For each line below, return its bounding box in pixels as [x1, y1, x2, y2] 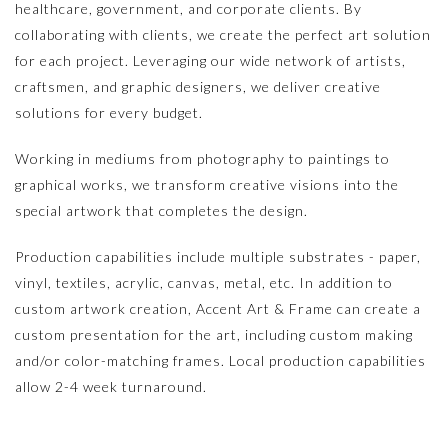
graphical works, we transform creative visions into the [15, 175, 399, 193]
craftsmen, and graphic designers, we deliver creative [15, 77, 381, 95]
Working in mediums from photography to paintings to [15, 149, 390, 167]
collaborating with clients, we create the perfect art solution [15, 25, 431, 43]
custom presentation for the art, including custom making [15, 325, 413, 343]
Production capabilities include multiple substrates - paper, [15, 247, 421, 265]
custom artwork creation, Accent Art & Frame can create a [15, 299, 421, 317]
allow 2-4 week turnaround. [15, 377, 207, 395]
